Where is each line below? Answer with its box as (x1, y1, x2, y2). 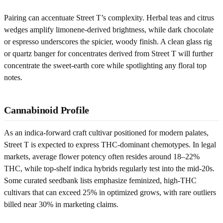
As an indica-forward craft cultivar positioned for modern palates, (4, 128, 209, 137)
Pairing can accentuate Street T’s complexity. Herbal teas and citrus (4, 13, 214, 22)
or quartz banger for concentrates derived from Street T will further (4, 49, 213, 58)
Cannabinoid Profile (4, 104, 90, 115)
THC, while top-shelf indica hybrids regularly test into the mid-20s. (4, 164, 215, 173)
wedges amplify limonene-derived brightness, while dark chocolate (4, 25, 214, 34)
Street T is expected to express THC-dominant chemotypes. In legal (4, 140, 216, 149)
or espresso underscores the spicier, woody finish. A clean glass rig (4, 37, 212, 46)
